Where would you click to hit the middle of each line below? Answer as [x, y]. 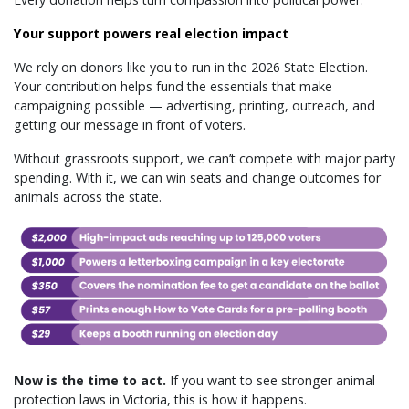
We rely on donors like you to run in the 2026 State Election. [191, 67]
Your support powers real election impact [151, 33]
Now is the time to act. [92, 381]
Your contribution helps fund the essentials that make [173, 86]
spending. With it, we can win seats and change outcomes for [197, 178]
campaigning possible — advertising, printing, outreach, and [194, 105]
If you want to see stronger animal [273, 381]
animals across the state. [88, 197]
